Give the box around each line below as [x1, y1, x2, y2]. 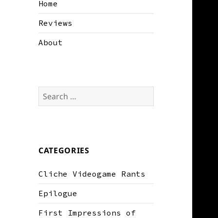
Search [38, 87, 68, 97]
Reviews [38, 18, 73, 28]
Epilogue [38, 188, 78, 199]
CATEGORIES [38, 145, 90, 156]
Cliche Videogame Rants [38, 169, 146, 179]
